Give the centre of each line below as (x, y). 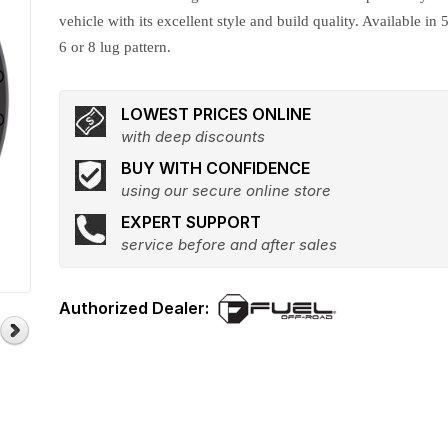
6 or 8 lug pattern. (115, 47)
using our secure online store (226, 190)
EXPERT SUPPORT (191, 222)
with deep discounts (193, 136)
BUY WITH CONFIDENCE (216, 168)
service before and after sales (229, 244)
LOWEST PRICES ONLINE (216, 114)
